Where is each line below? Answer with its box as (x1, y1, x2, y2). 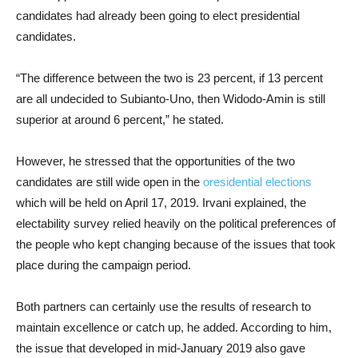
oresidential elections (203, 175, 312, 189)
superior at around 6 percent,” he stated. (16, 113, 224, 126)
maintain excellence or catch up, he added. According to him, (16, 320, 332, 334)
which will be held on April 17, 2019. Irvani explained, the (16, 196, 306, 209)
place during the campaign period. (16, 258, 191, 272)
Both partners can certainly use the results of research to (16, 300, 311, 313)
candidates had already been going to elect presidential (16, 9, 300, 22)
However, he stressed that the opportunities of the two (16, 154, 295, 168)
